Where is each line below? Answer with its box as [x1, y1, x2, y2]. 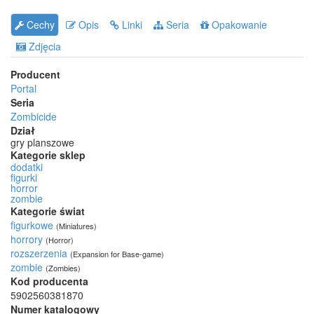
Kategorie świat [11, 203, 85, 218]
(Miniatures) [56, 219, 97, 231]
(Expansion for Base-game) [70, 247, 164, 259]
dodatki [11, 159, 43, 174]
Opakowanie [209, 17, 267, 32]
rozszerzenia [11, 245, 67, 260]
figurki [11, 170, 37, 184]
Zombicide [11, 109, 57, 123]
